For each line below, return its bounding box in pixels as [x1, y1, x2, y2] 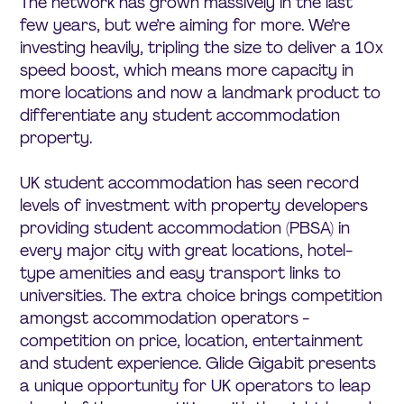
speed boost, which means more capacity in [20, 59, 354, 81]
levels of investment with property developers [20, 194, 369, 216]
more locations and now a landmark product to [20, 81, 381, 104]
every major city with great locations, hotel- [20, 239, 353, 262]
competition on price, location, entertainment [20, 329, 363, 352]
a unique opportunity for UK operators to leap [20, 374, 372, 397]
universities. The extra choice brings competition [20, 284, 383, 307]
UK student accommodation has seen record [20, 171, 360, 194]
